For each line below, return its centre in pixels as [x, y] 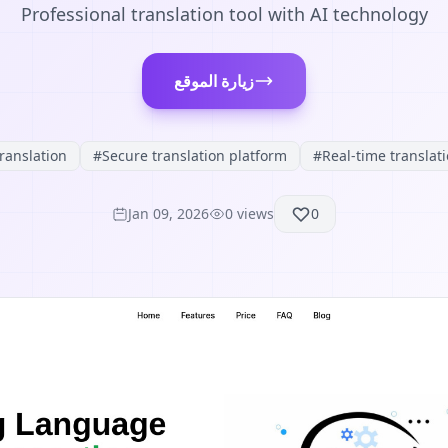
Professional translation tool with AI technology [224, 14]
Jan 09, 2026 [168, 213]
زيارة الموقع [214, 81]
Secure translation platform [194, 155]
